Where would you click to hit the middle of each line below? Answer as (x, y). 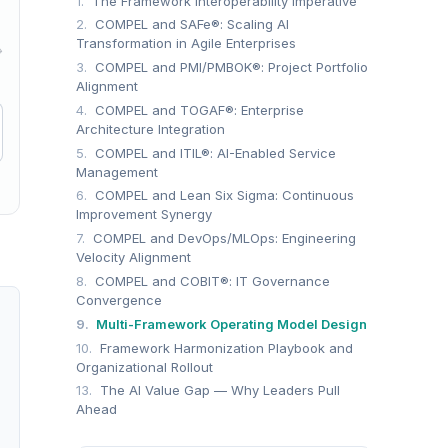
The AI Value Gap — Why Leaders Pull (218, 390)
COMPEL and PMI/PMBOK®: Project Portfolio (229, 67)
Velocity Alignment (133, 257)
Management (117, 171)
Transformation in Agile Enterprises (186, 43)
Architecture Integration (150, 128)
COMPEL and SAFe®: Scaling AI (190, 24)
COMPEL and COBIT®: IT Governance (210, 281)
